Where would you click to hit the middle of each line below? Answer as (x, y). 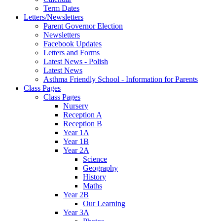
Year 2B (76, 194)
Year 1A (76, 132)
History (94, 177)
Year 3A (76, 212)
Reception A (83, 114)
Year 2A (76, 150)
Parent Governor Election (83, 26)
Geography (100, 168)
